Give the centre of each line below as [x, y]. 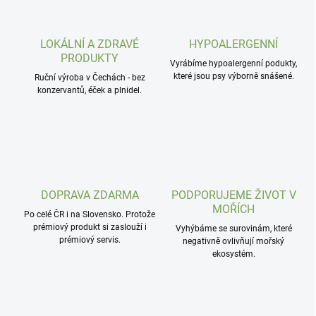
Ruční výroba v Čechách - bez [90, 78]
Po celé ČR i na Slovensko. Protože [90, 215]
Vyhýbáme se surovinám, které [233, 229]
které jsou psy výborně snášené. [233, 77]
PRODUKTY [90, 59]
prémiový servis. [90, 240]
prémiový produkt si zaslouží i [90, 227]
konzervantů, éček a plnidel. [90, 91]
